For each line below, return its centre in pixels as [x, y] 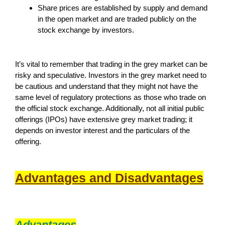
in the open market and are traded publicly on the [117, 19]
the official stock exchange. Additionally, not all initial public [110, 108]
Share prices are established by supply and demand [123, 8]
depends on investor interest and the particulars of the [102, 130]
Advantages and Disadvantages [109, 178]
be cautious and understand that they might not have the [106, 86]
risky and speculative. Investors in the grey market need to [111, 75]
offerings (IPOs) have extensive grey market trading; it [104, 119]
